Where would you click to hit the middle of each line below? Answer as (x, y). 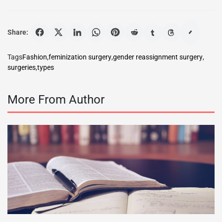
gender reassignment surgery (158, 57)
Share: (18, 32)
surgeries (22, 68)
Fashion (35, 57)
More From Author (56, 100)
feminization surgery (80, 57)
